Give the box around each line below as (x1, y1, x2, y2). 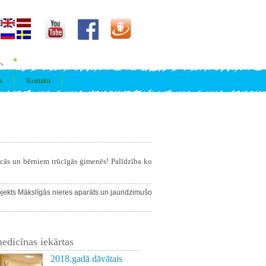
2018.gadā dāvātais (50, 254, 122, 264)
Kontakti (26, 77, 50, 85)
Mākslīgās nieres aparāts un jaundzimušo (18, 188, 152, 197)
